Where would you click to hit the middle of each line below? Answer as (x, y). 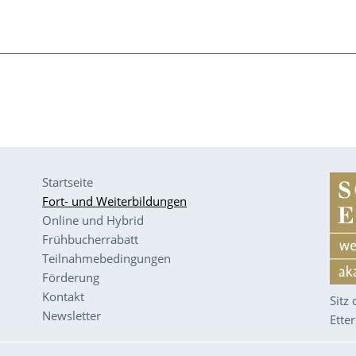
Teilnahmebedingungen (107, 258)
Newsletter (72, 315)
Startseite (68, 182)
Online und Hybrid (93, 220)
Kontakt (64, 296)
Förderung (71, 277)
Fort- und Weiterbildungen (115, 201)
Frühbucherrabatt (91, 239)
